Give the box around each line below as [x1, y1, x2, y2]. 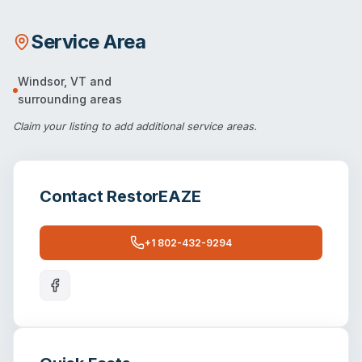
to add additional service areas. [98, 119, 257, 133]
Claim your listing [13, 119, 98, 133]
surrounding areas [18, 91, 122, 106]
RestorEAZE [107, 186, 201, 206]
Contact [40, 186, 107, 206]
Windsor [18, 74, 64, 88]
